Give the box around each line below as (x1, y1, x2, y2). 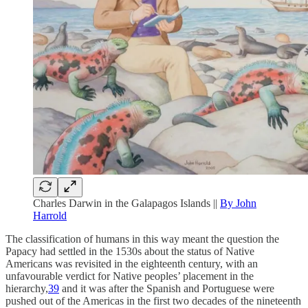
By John (220, 197, 256, 210)
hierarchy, (5, 283, 48, 295)
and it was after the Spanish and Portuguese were (59, 283, 274, 295)
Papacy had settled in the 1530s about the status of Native (5, 245, 254, 258)
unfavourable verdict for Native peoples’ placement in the (5, 270, 254, 283)
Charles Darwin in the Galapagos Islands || (33, 197, 220, 210)
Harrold (33, 210, 67, 222)
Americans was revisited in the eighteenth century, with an (5, 258, 258, 270)
